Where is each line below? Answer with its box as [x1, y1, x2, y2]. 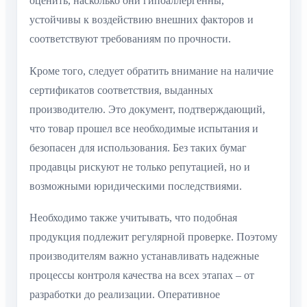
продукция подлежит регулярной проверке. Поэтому [29, 231, 278, 243]
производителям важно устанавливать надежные [29, 250, 259, 262]
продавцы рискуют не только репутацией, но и [29, 160, 250, 173]
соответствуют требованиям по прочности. [29, 33, 231, 45]
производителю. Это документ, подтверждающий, [29, 103, 265, 115]
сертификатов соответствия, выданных [29, 84, 213, 96]
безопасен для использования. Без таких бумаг [29, 141, 247, 153]
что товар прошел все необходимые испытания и [29, 122, 258, 134]
